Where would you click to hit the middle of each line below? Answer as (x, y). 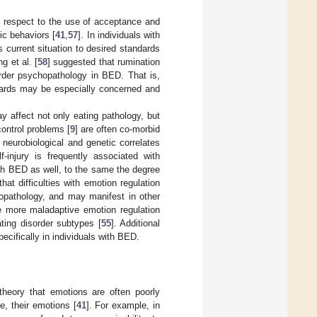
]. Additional (135, 223)
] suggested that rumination (104, 62)
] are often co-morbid (117, 129)
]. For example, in (123, 305)
